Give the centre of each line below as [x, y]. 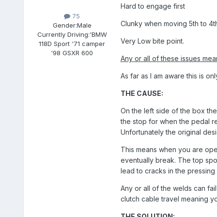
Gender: [65, 25]
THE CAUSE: [142, 93]
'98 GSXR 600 [72, 53]
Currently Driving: [63, 35]
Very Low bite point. [152, 41]
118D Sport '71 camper [72, 44]
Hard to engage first [153, 6]
